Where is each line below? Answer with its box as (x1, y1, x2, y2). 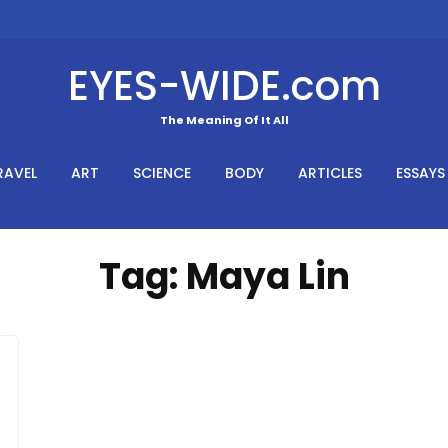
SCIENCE (133, 162, 191, 183)
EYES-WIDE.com (67, 57, 381, 114)
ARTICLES (298, 162, 362, 183)
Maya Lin (185, 250, 350, 302)
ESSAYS (396, 162, 445, 183)
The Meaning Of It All (159, 111, 289, 128)
